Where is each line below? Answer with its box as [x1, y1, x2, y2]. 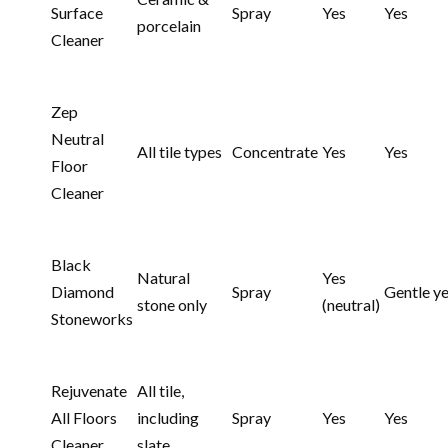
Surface [51, 2, 103, 22]
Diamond [51, 281, 114, 301]
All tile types [137, 141, 222, 161]
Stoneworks [51, 308, 133, 328]
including [137, 407, 199, 427]
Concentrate [232, 141, 318, 161]
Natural [137, 267, 190, 287]
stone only [137, 294, 207, 314]
